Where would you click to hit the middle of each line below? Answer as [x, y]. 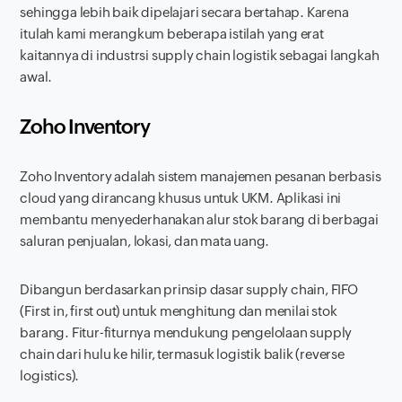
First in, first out [70, 310]
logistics [46, 375]
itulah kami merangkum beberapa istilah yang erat [172, 33]
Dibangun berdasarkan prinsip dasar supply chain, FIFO [189, 289]
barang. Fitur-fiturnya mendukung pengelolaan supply [186, 332]
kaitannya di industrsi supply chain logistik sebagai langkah [200, 55]
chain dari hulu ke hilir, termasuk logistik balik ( [160, 354]
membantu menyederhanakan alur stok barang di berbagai [199, 219]
